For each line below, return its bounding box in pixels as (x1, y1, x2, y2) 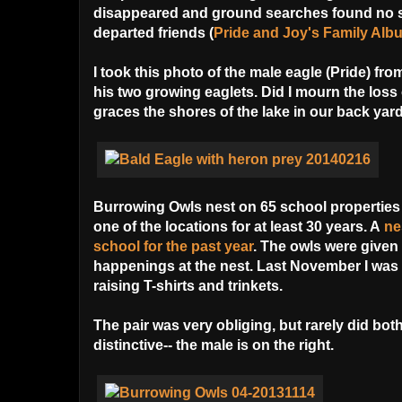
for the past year (140, 239, 253, 255)
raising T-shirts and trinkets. (93, 278, 286, 294)
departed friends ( (93, 25, 214, 41)
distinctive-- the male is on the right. (93, 337, 334, 354)
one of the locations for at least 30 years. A (93, 219, 384, 235)
